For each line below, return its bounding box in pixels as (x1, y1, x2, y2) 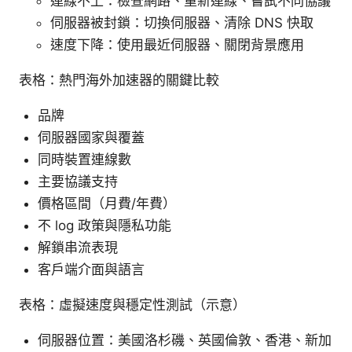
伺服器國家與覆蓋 (38, 130, 145, 146)
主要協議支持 (38, 174, 118, 190)
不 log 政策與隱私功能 (38, 218, 171, 234)
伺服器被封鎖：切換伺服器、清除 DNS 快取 (50, 15, 313, 31)
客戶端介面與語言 (38, 262, 145, 278)
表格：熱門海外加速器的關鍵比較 (19, 72, 219, 89)
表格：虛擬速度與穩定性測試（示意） (19, 297, 246, 313)
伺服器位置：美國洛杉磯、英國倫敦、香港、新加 (38, 332, 332, 349)
